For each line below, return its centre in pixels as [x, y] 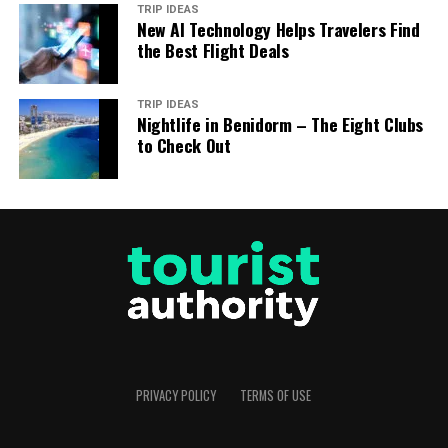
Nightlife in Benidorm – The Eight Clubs [280, 123]
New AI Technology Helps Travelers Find [278, 28]
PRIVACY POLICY [176, 395]
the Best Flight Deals [212, 49]
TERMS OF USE [276, 395]
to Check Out [183, 144]
